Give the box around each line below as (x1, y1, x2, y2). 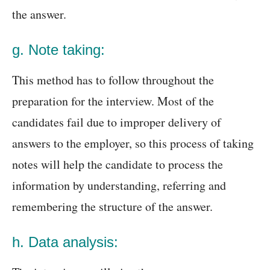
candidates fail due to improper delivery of (12, 114, 221, 131)
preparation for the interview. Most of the (12, 93, 214, 110)
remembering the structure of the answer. (12, 198, 213, 215)
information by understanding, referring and (12, 177, 226, 194)
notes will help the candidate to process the (12, 156, 223, 173)
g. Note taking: (12, 42, 105, 58)
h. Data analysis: (12, 234, 118, 251)
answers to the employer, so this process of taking (12, 135, 254, 152)
